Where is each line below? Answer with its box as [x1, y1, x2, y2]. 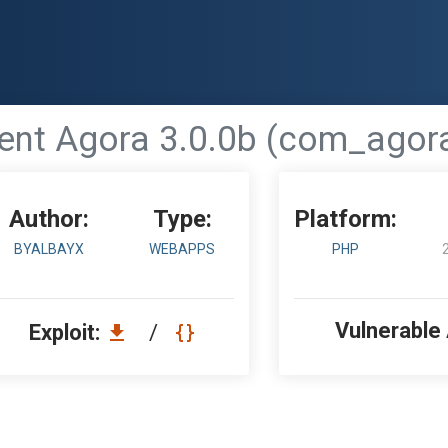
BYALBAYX [13, 241, 84, 257]
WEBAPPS [149, 241, 216, 257]
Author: [8, 205, 89, 233]
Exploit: [29, 320, 105, 345]
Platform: [294, 205, 398, 233]
